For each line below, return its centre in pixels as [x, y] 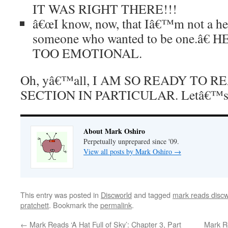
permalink [116, 205]
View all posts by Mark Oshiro [129, 151]
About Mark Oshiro [114, 131]
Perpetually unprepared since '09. [131, 141]
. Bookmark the [75, 205]
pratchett [35, 205]
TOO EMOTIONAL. [87, 53]
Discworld [116, 195]
